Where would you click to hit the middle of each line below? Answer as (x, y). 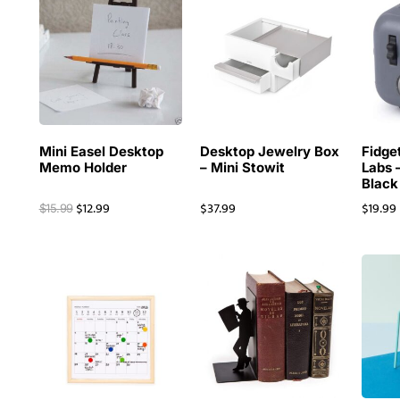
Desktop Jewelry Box (270, 152)
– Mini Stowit (243, 168)
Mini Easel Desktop (101, 152)
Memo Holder (83, 168)
